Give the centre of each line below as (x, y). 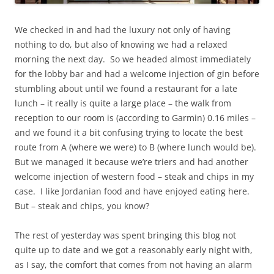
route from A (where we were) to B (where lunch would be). (137, 147)
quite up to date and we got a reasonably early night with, (134, 250)
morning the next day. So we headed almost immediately (133, 59)
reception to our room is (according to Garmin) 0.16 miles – (135, 118)
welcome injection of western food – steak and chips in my (134, 177)
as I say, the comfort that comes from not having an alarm (133, 265)
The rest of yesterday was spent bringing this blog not (125, 235)
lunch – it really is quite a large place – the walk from (123, 103)
